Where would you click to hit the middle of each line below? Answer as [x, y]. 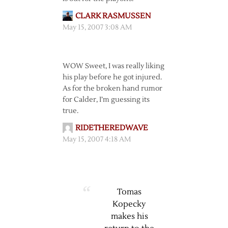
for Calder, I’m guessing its [106, 100]
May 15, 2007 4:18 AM [96, 139]
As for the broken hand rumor [112, 89]
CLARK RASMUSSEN [113, 16]
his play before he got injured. [112, 77]
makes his [129, 216]
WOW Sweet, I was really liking [113, 66]
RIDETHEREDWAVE [111, 128]
